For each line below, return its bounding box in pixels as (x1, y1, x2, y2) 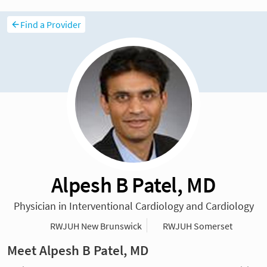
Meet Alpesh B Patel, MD (7, 242, 148, 259)
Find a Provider (20, 18, 82, 31)
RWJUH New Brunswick (50, 220, 142, 232)
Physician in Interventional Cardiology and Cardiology (13, 199, 254, 213)
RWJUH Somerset (162, 220, 232, 232)
